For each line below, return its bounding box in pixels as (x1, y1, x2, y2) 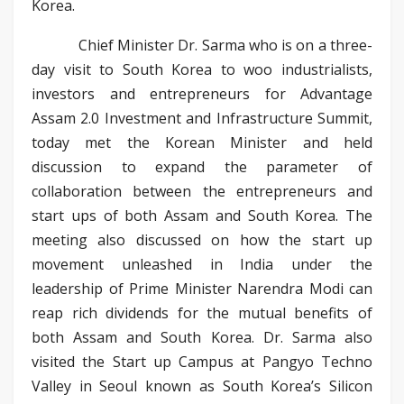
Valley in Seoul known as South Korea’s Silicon (32, 375, 372, 396)
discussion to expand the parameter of (32, 156, 372, 177)
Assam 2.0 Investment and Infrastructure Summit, (32, 107, 372, 128)
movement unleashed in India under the (32, 253, 372, 274)
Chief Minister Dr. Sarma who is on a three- (32, 34, 372, 55)
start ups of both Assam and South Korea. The (32, 205, 372, 225)
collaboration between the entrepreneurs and (32, 180, 372, 201)
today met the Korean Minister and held (32, 132, 372, 152)
